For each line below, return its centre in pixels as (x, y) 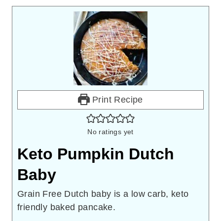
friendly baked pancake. (67, 207)
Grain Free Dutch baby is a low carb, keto (103, 194)
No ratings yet (110, 131)
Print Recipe (116, 99)
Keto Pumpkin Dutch (96, 154)
